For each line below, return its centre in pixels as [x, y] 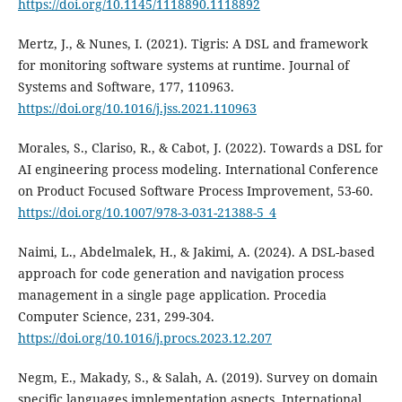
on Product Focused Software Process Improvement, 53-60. [195, 191]
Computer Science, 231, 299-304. [116, 317]
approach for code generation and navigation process [180, 274]
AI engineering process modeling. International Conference [198, 170]
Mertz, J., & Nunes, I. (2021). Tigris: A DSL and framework [192, 44]
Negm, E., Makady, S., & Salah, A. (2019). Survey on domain [197, 378]
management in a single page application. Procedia [172, 295]
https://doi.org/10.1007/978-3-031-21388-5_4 [147, 213]
